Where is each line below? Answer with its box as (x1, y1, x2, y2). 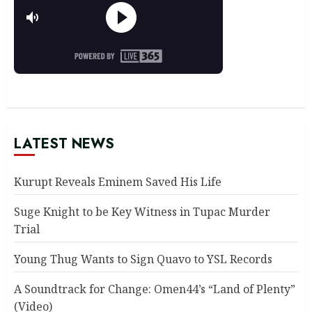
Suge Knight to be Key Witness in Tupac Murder (14, 204, 270, 220)
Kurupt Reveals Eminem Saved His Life (14, 174, 221, 190)
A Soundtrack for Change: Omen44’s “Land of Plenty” (14, 281, 295, 297)
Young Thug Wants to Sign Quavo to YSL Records (14, 251, 272, 267)
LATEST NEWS (14, 134, 114, 155)
